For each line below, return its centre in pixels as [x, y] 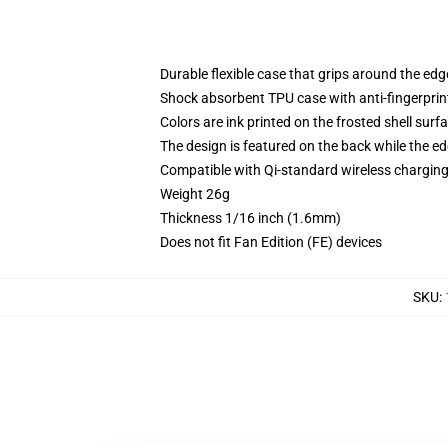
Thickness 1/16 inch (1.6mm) [250, 218]
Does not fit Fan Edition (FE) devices [271, 242]
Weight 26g [195, 194]
